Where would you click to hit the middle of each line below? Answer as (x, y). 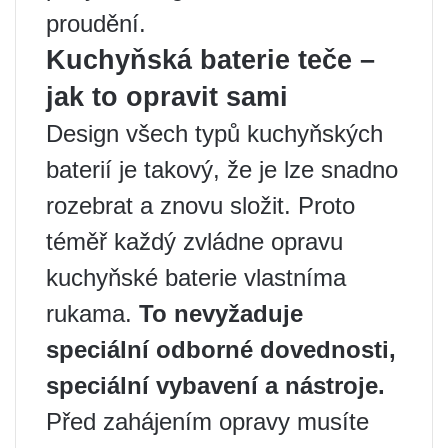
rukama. (92, 313)
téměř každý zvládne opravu (194, 241)
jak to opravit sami (167, 96)
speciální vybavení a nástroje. (215, 385)
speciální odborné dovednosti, (221, 349)
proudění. (96, 23)
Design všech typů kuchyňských (214, 133)
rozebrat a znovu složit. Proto (200, 205)
